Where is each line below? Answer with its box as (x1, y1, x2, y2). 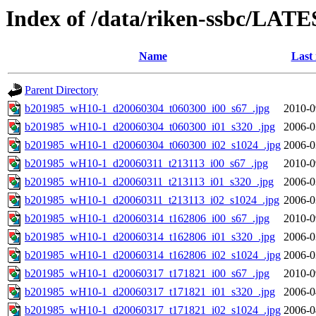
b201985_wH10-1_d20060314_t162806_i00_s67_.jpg (25, 212, 269, 225)
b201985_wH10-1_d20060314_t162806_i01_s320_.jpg (25, 231, 275, 243)
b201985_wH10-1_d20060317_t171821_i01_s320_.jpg (25, 286, 275, 298)
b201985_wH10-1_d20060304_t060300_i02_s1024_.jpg (25, 139, 281, 152)
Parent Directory (25, 84, 98, 97)
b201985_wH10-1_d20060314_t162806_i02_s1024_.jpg (25, 249, 281, 262)
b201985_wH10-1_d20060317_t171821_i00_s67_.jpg (25, 267, 269, 280)
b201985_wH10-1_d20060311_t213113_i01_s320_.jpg (25, 176, 274, 188)
